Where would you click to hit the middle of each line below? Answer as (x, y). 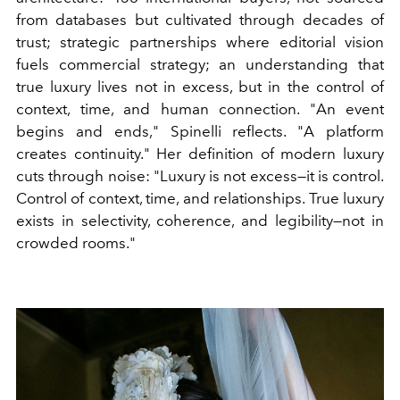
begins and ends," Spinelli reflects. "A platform (200, 131)
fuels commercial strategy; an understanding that (200, 64)
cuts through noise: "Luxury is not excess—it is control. (200, 175)
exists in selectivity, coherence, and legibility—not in (200, 220)
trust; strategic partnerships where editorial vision (200, 42)
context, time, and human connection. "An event (200, 108)
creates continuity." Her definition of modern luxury (200, 153)
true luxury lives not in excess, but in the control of (200, 86)
